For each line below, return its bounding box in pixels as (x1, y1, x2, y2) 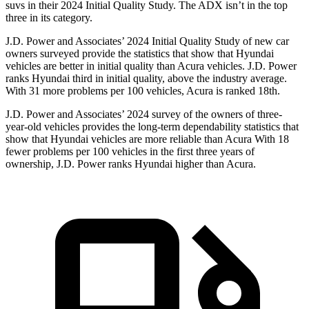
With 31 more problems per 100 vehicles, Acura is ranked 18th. (6, 85, 280, 97)
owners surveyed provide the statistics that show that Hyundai (6, 48, 274, 60)
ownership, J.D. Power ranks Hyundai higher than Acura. (6, 158, 256, 170)
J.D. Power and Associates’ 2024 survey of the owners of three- (6, 108, 282, 121)
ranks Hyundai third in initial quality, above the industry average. (6, 72, 287, 85)
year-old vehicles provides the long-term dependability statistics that (6, 121, 299, 133)
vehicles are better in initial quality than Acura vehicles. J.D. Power (6, 60, 297, 72)
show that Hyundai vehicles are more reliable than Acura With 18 (6, 133, 289, 146)
